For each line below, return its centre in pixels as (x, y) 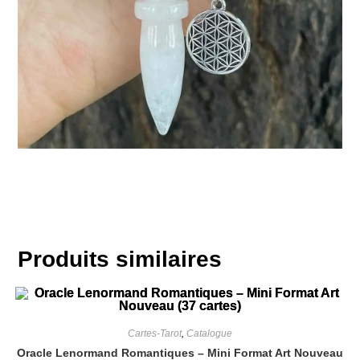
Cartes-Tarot (155, 333)
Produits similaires (120, 259)
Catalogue (209, 333)
